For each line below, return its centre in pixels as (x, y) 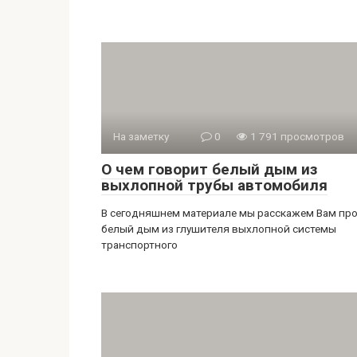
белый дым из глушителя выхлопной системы (219, 229)
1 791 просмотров (296, 136)
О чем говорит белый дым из (209, 169)
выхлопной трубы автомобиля (214, 185)
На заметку (141, 136)
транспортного (139, 245)
